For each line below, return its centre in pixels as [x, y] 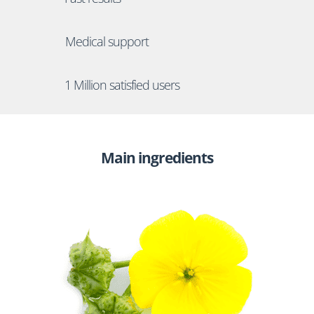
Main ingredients [157, 157]
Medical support [107, 41]
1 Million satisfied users [122, 84]
